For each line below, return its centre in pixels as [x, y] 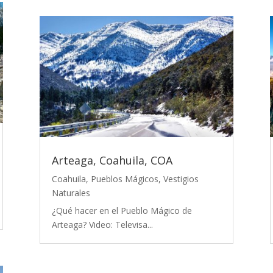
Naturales [71, 193]
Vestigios [181, 179]
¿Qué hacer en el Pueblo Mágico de [122, 210]
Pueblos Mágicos [124, 179]
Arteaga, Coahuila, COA [112, 160]
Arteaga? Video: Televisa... [102, 224]
